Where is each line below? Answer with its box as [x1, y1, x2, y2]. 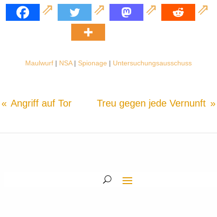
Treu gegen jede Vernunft [97, 97, 206, 108]
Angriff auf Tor [11, 97, 72, 108]
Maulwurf [25, 59, 53, 67]
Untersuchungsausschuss [112, 59, 192, 67]
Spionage [77, 59, 107, 67]
